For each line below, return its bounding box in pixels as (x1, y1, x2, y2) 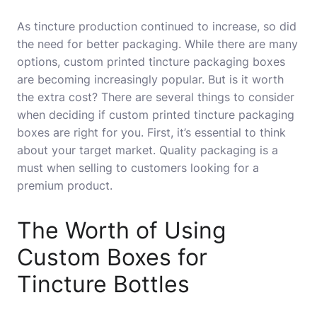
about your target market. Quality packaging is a (17, 143, 278, 157)
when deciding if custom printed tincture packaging (17, 108, 294, 122)
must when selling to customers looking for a (17, 161, 259, 175)
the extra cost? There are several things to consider (17, 90, 294, 104)
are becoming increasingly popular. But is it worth (17, 72, 284, 86)
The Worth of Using (17, 217, 226, 244)
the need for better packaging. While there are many (17, 37, 298, 51)
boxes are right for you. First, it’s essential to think (17, 125, 286, 139)
